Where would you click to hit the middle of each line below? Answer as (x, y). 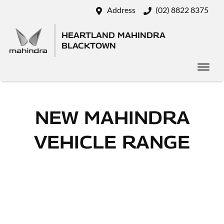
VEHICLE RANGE (112, 142)
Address (121, 10)
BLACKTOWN (89, 46)
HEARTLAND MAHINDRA (113, 35)
